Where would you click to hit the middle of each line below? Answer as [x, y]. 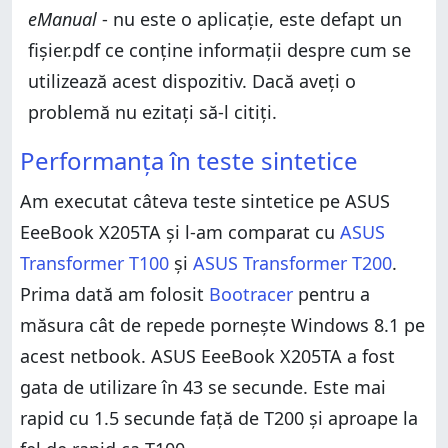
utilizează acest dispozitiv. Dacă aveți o [192, 80]
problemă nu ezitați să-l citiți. [152, 111]
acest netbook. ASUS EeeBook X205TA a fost [207, 355]
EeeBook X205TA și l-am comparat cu [180, 231]
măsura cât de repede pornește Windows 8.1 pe [222, 324]
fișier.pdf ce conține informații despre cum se [219, 49]
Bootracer [251, 293]
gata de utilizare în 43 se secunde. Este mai [203, 386]
